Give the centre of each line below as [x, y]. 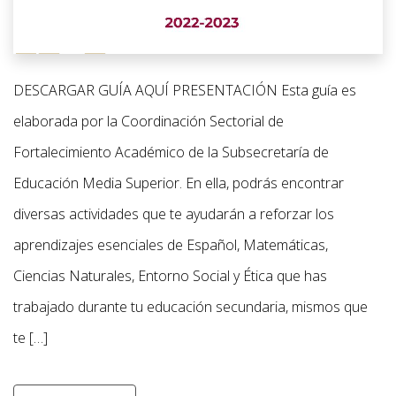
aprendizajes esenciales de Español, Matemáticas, [171, 245]
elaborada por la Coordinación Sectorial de [148, 121]
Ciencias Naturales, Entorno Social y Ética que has [170, 276]
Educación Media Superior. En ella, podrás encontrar [179, 183]
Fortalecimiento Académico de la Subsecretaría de [171, 152]
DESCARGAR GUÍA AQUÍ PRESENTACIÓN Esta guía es [185, 90]
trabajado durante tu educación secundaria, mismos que [190, 307]
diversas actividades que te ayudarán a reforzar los [174, 214]
